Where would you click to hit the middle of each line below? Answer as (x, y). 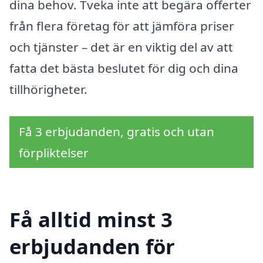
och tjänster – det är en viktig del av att (121, 47)
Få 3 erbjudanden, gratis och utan (117, 132)
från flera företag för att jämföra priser (122, 26)
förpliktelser (54, 153)
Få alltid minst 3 (91, 219)
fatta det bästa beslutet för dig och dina (124, 68)
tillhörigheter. (48, 90)
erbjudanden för (92, 246)
